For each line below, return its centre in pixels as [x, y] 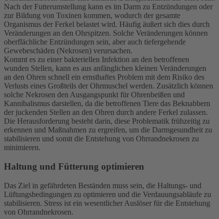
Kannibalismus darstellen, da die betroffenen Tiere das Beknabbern [107, 104]
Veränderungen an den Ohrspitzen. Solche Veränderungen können [106, 33]
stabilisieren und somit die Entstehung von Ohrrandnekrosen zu [101, 139]
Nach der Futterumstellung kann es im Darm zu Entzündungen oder [108, 7]
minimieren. [22, 148]
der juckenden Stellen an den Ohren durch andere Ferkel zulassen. [106, 112]
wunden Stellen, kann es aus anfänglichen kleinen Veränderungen [105, 68]
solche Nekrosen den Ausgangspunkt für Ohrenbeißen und [94, 95]
